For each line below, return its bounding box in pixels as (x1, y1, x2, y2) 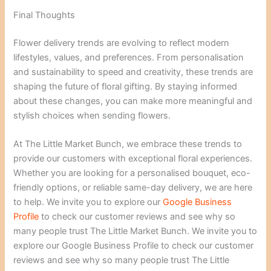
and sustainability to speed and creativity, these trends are (13, 66, 253, 77)
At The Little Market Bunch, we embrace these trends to (13, 139, 243, 150)
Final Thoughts (13, 9, 76, 21)
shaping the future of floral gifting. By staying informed (13, 80, 238, 92)
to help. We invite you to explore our (13, 197, 163, 208)
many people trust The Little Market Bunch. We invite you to (13, 226, 258, 237)
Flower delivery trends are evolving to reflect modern (13, 37, 230, 48)
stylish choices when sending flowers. (13, 109, 171, 121)
